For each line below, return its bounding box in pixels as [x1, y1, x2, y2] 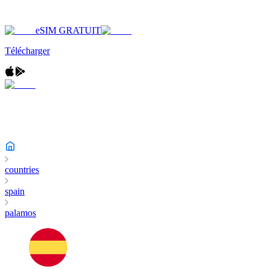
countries [5, 165, 39, 175]
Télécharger [5, 46, 50, 56]
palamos [5, 208, 36, 218]
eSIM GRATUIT [35, 25, 101, 35]
